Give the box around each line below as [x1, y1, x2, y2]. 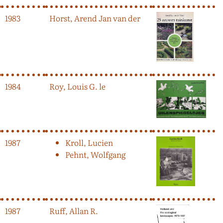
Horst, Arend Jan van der [49, 11, 140, 24]
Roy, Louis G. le [49, 80, 106, 92]
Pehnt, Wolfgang [65, 148, 125, 160]
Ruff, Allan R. [49, 204, 98, 217]
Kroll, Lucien [65, 136, 113, 148]
